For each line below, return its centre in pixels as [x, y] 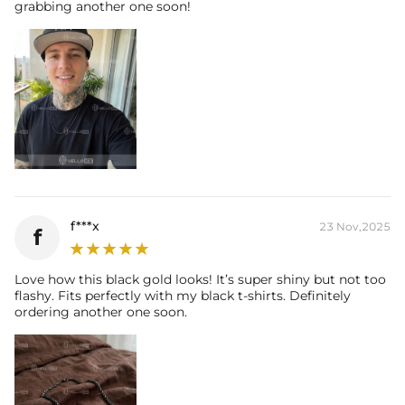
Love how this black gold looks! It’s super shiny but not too [200, 279]
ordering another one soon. [101, 311]
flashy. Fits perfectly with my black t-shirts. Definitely [183, 295]
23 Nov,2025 [355, 227]
